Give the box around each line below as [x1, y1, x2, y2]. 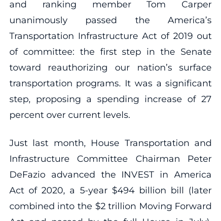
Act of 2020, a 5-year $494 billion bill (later [9, 184, 212, 196]
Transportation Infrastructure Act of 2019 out [9, 30, 212, 41]
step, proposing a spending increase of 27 [9, 93, 212, 105]
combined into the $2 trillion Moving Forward [9, 200, 212, 212]
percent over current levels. [9, 109, 130, 120]
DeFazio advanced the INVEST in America [9, 169, 212, 180]
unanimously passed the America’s [9, 14, 212, 26]
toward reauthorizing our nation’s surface [9, 62, 212, 73]
